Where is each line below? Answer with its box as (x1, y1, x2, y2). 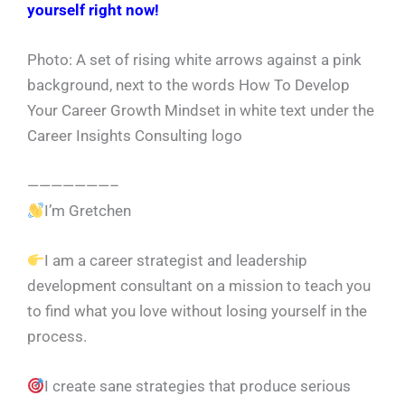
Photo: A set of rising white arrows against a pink (27, 50, 362, 69)
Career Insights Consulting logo (27, 126, 242, 145)
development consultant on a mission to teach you (27, 277, 371, 296)
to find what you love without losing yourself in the (27, 302, 367, 321)
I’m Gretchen (44, 202, 132, 220)
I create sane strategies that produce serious (44, 377, 352, 396)
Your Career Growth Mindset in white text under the (27, 100, 374, 119)
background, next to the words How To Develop (27, 75, 350, 94)
